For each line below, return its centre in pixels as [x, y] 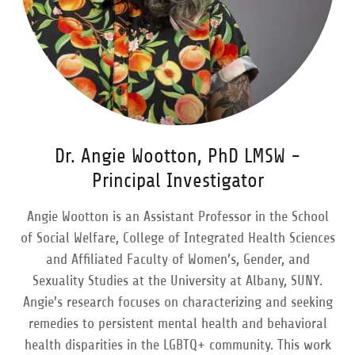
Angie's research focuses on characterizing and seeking [177, 302]
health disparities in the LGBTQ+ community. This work [177, 345]
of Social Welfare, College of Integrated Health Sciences [177, 238]
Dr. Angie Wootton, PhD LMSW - [177, 156]
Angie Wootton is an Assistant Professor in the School [177, 216]
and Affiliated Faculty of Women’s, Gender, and [177, 259]
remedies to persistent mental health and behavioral [177, 323]
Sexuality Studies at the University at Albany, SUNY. [177, 281]
